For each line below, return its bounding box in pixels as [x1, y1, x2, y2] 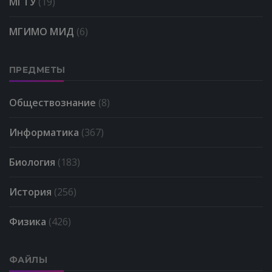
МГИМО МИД [9, 24, 76, 38]
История [9, 185, 54, 199]
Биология [9, 155, 58, 169]
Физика [9, 214, 49, 228]
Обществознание [9, 95, 98, 109]
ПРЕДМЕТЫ [9, 64, 66, 75]
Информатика [9, 125, 81, 139]
